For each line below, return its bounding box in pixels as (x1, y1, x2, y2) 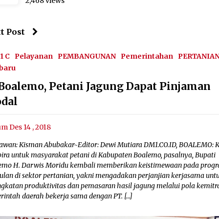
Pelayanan (15, 51, 53, 61)
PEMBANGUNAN (58, 51, 116, 61)
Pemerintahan (121, 51, 174, 61)
